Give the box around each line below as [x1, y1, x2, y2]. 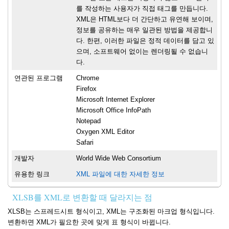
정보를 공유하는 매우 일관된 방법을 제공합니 [76, 26, 213, 34]
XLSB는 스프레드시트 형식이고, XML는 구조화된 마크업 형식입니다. [8, 208, 215, 216]
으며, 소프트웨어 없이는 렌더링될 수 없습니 [76, 48, 208, 56]
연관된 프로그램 [14, 74, 63, 82]
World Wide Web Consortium [76, 154, 161, 163]
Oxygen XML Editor [76, 128, 134, 136]
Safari [76, 139, 94, 147]
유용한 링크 [14, 170, 50, 178]
